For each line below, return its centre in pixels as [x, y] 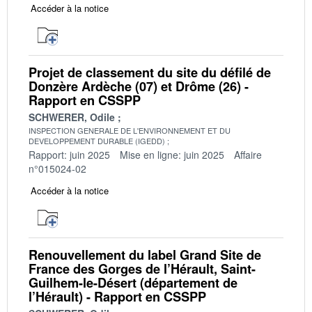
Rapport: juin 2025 [69, 154]
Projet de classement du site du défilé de [150, 72]
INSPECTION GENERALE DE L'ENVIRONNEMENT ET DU [130, 130]
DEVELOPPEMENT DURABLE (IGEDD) [97, 140]
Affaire [248, 154]
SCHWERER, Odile [72, 117]
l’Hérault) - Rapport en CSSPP [117, 296]
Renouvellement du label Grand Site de [145, 255]
